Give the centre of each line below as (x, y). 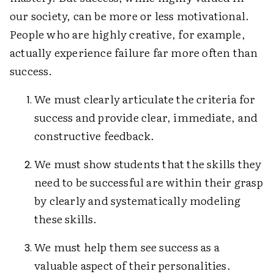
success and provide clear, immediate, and (146, 117)
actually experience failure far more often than (134, 52)
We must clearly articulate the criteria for (145, 99)
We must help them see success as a (127, 247)
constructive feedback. (94, 135)
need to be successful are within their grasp (149, 182)
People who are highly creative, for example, (128, 34)
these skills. (66, 219)
